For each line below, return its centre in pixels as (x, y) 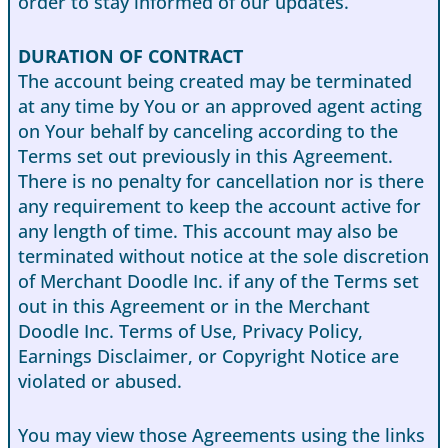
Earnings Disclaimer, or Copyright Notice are (208, 355)
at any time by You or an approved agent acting (220, 105)
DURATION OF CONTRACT (130, 55)
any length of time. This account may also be (208, 230)
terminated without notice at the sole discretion (223, 255)
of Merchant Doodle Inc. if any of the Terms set (218, 280)
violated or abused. (100, 380)
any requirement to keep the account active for (219, 205)
